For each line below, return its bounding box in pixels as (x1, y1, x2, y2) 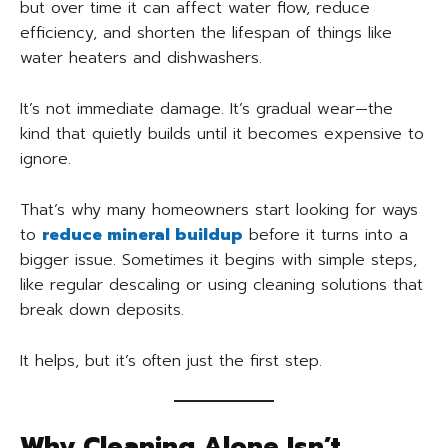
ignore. (20, 147, 71, 172)
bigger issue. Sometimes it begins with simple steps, (20, 248, 417, 273)
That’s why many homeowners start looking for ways (20, 198, 418, 223)
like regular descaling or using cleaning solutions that (20, 273, 423, 298)
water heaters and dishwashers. (20, 46, 262, 71)
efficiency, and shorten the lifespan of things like (20, 21, 392, 46)
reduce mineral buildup (42, 223, 243, 248)
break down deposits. (20, 298, 184, 323)
